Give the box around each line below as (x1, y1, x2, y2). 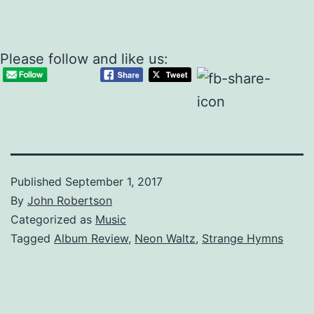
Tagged (11, 231, 54, 245)
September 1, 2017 (65, 174, 163, 189)
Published (11, 174, 65, 189)
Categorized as (11, 212, 95, 226)
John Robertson (27, 193, 112, 207)
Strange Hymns (202, 231, 283, 245)
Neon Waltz (135, 231, 196, 245)
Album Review (54, 231, 128, 245)
